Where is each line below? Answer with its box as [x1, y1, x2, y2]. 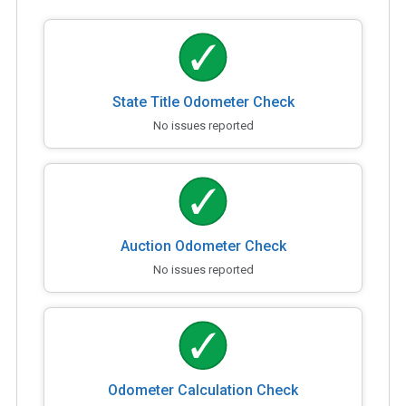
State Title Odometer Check [111, 92, 295, 111]
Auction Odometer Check [120, 237, 286, 255]
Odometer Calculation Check [108, 381, 298, 399]
